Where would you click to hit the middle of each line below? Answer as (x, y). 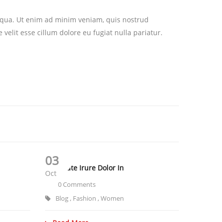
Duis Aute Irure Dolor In (84, 168)
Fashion (84, 198)
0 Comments (76, 185)
